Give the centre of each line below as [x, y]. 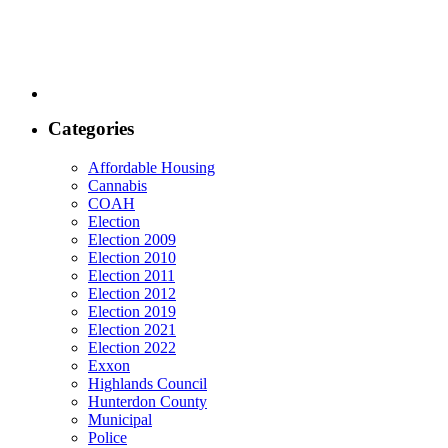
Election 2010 [132, 257]
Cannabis [117, 185]
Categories [91, 128]
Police [107, 437]
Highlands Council [147, 383]
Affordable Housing [151, 167]
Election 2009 [132, 239]
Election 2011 [131, 275]
